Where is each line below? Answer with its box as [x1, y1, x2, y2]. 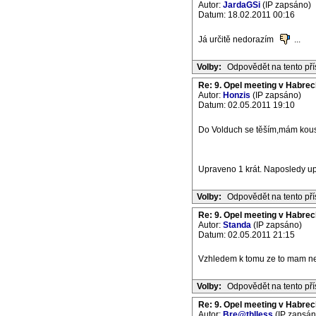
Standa [223, 220, 251, 230]
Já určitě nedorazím [198, 35, 276, 44]
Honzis [223, 90, 250, 100]
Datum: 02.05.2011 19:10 [198, 100, 295, 110]
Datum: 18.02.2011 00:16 [198, 10, 295, 20]
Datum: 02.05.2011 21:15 [198, 230, 295, 240]
